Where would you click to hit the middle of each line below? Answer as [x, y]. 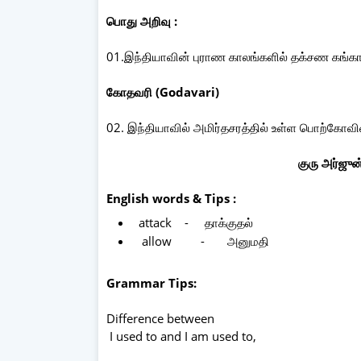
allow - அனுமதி [202, 241]
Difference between [162, 318]
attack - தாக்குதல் [194, 222]
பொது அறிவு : [143, 21]
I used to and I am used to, [183, 336]
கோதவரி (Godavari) [163, 91]
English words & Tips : [171, 198]
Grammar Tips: [153, 282]
